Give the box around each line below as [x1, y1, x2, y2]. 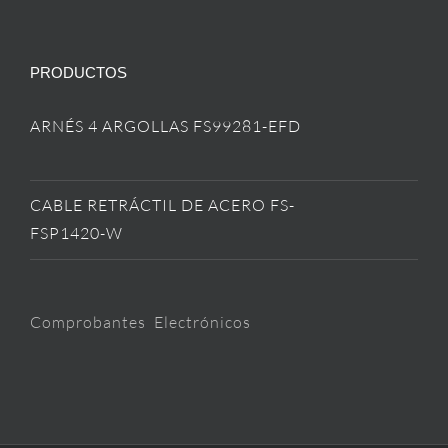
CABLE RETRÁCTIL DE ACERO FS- [30, 195, 295, 216]
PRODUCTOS [30, 64, 127, 82]
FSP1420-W [30, 223, 123, 244]
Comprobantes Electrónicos [30, 312, 251, 333]
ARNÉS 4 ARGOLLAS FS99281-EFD [30, 116, 301, 137]
